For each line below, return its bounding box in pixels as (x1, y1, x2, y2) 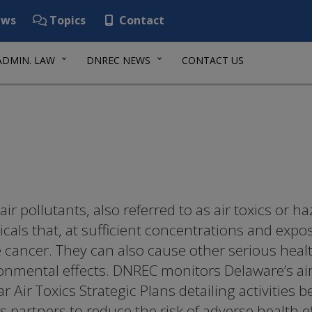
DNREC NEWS (86, 54, 150, 67)
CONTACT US (182, 54, 244, 67)
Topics (47, 13, 86, 28)
